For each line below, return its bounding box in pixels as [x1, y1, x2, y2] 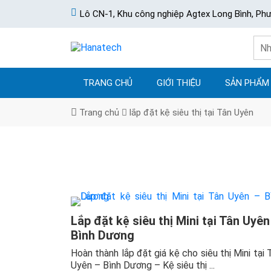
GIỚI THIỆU [157, 77, 201, 88]
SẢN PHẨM [225, 77, 269, 88]
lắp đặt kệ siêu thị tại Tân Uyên [129, 107, 253, 118]
